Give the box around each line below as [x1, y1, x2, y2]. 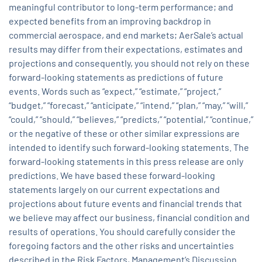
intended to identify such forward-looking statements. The [9, 142, 249, 153]
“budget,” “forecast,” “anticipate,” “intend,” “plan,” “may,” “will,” [9, 99, 248, 111]
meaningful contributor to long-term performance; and [9, 1, 233, 13]
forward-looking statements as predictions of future [9, 71, 223, 83]
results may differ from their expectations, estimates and [9, 43, 243, 55]
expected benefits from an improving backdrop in [9, 15, 211, 27]
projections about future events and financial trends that [9, 198, 242, 209]
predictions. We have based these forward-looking [9, 170, 215, 181]
